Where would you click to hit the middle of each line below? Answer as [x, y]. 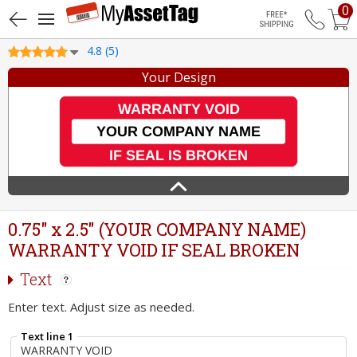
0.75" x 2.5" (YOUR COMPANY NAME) [157, 229]
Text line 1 [47, 336]
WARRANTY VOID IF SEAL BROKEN [154, 250]
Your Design [178, 77]
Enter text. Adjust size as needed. [101, 307]
